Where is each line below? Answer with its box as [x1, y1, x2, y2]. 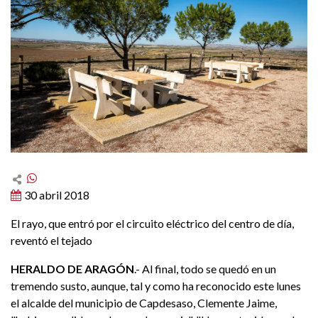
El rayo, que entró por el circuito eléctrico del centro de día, [11, 216, 294, 230]
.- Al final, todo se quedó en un [134, 261, 276, 275]
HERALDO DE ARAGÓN [11, 261, 134, 275]
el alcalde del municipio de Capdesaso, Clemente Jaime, [11, 295, 277, 309]
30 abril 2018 [24, 187, 89, 202]
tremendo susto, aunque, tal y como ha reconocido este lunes [11, 278, 301, 292]
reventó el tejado [11, 233, 92, 247]
